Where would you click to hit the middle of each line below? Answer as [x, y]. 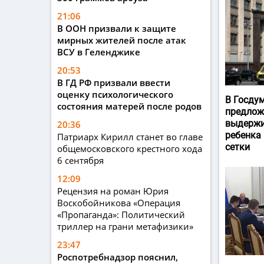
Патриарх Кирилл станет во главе [130, 137]
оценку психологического [115, 95]
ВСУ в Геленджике [99, 52]
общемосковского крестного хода [130, 149]
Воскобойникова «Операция [119, 203]
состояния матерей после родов [129, 106]
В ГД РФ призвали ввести [114, 83]
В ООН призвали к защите [117, 29]
